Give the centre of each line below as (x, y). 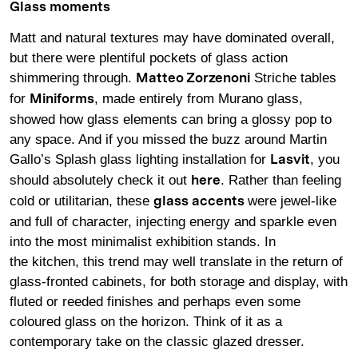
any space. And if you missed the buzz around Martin (168, 139)
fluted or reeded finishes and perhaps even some (155, 301)
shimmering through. (73, 78)
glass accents (199, 201)
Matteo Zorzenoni (193, 78)
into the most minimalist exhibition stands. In (143, 241)
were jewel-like (292, 201)
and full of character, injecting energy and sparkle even (173, 221)
